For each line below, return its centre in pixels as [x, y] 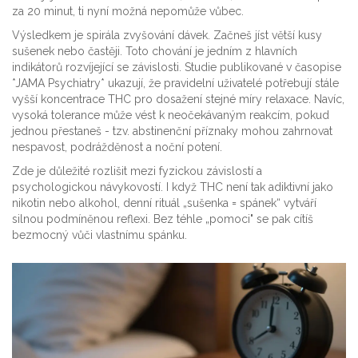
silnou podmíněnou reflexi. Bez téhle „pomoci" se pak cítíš [163, 219]
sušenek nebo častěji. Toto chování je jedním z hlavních [155, 52]
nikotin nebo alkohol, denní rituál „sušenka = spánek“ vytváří [164, 203]
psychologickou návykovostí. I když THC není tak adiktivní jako [173, 187]
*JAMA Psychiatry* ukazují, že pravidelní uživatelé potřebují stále [175, 84]
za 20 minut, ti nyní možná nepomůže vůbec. [128, 12]
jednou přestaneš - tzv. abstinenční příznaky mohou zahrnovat [172, 131]
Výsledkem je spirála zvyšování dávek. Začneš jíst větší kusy [167, 36]
